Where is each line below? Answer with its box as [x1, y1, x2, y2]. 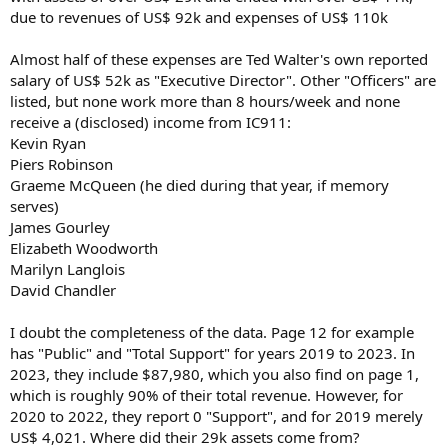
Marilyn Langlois [10, 259, 125, 280]
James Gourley [10, 217, 110, 238]
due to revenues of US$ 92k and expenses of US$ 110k [10, 7, 388, 28]
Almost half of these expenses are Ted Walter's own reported [10, 49, 428, 70]
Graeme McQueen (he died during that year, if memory [10, 175, 389, 196]
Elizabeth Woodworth [10, 238, 158, 259]
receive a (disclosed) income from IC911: [10, 112, 291, 133]
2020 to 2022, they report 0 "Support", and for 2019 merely [10, 406, 423, 427]
